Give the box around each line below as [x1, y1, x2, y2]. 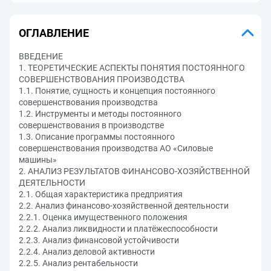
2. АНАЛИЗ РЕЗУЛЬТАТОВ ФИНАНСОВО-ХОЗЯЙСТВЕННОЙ [19, 166, 250, 176]
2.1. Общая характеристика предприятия [19, 189, 183, 199]
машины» [19, 155, 57, 165]
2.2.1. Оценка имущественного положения [19, 212, 188, 222]
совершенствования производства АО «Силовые [19, 143, 213, 153]
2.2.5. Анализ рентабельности [19, 258, 138, 268]
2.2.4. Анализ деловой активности [19, 247, 155, 256]
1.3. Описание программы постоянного [19, 132, 175, 142]
